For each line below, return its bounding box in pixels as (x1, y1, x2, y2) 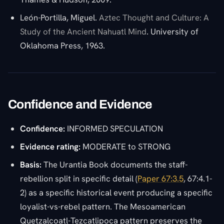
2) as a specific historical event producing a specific (20, 186, 212, 198)
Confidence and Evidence (8, 97, 152, 111)
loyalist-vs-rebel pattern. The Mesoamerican (20, 200, 185, 212)
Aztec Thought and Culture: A (99, 11, 209, 23)
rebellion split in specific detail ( (20, 172, 137, 184)
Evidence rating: (20, 140, 80, 152)
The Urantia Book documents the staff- (41, 158, 187, 170)
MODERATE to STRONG (80, 140, 170, 152)
